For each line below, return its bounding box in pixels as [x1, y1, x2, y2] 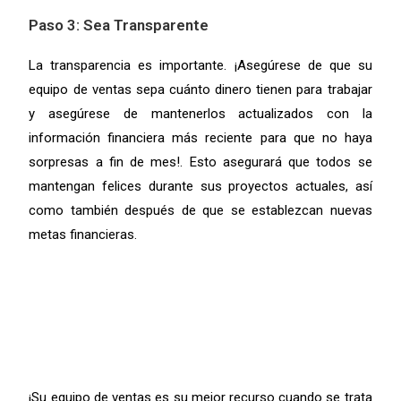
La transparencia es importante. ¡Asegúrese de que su [29, 56, 372, 73]
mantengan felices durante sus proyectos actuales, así [29, 177, 372, 194]
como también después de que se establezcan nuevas [29, 201, 372, 218]
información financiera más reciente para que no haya [29, 129, 372, 146]
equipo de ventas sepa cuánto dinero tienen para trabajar [29, 81, 372, 98]
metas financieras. [29, 226, 138, 243]
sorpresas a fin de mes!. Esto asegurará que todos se [29, 153, 372, 170]
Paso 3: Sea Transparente [29, 15, 209, 34]
